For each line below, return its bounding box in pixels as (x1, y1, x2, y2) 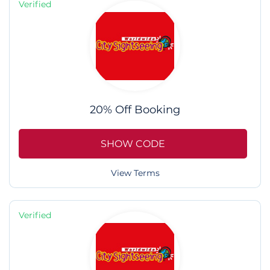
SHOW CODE (101, 137, 165, 149)
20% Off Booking (90, 103, 180, 117)
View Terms (110, 168, 160, 179)
